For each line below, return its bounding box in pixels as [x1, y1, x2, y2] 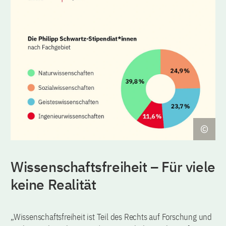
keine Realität [11, 175, 96, 194]
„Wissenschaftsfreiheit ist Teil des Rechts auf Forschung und [11, 211, 212, 222]
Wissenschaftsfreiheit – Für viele [11, 157, 215, 176]
